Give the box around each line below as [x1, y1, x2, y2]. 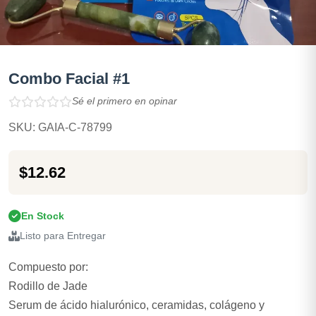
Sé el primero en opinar [72, 95, 177, 107]
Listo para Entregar [20, 231, 106, 241]
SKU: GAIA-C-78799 [8, 121, 112, 133]
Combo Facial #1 [8, 70, 130, 87]
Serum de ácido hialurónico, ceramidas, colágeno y [8, 299, 265, 311]
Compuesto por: [8, 261, 88, 273]
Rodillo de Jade [8, 280, 87, 292]
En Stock [21, 210, 64, 221]
